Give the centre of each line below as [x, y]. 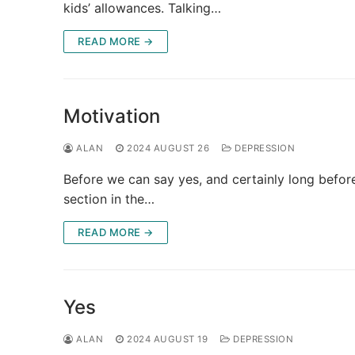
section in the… [109, 198]
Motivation [112, 116]
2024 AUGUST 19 [167, 339]
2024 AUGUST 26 [168, 148]
